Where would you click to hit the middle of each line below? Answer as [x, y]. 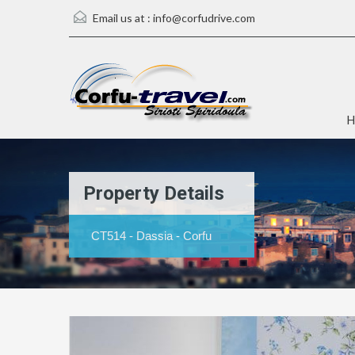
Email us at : [122, 18]
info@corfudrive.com [204, 18]
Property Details [154, 193]
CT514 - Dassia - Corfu [151, 236]
